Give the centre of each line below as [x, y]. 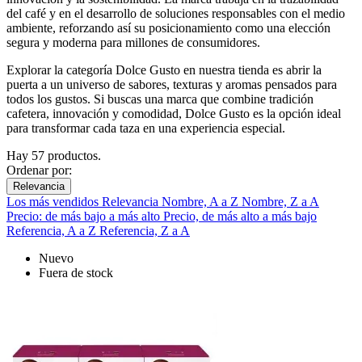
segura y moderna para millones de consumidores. [133, 43]
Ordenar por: [39, 170]
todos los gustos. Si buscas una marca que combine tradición [160, 99]
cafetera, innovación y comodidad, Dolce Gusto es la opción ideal [174, 114]
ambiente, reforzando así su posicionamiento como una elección [168, 28]
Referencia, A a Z [53, 231]
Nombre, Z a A [280, 202]
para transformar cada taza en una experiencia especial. [146, 128]
